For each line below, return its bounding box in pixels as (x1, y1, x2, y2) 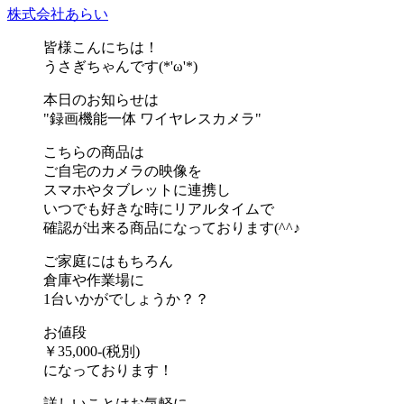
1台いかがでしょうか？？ (43, 290, 209, 307)
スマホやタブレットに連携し (43, 181, 231, 197)
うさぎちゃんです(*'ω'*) (43, 58, 197, 74)
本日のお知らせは (43, 91, 159, 107)
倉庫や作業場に (43, 271, 144, 288)
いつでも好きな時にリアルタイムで (43, 200, 274, 216)
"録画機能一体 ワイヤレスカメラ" (43, 110, 262, 126)
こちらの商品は (43, 143, 144, 160)
